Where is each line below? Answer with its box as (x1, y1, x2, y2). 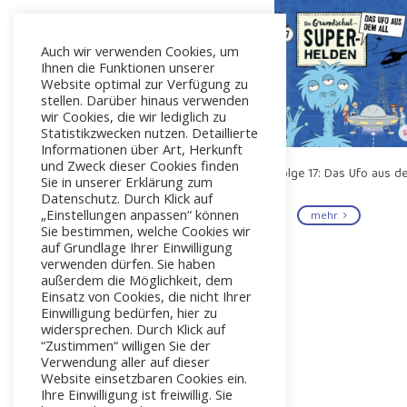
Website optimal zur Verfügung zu (41, 74, 248, 93)
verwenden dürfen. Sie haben (41, 254, 215, 273)
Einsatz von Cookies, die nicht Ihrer (41, 287, 252, 305)
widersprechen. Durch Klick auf (41, 320, 225, 338)
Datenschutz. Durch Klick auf (41, 189, 213, 207)
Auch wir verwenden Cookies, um (41, 42, 239, 60)
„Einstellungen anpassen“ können (41, 205, 239, 223)
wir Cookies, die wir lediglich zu (41, 107, 226, 125)
